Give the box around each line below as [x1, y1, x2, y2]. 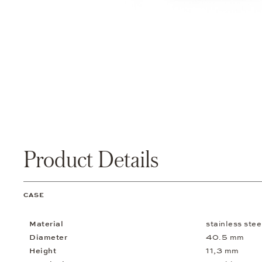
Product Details [23, 145, 158, 173]
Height [29, 246, 56, 256]
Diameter [29, 233, 67, 243]
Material [29, 219, 63, 229]
